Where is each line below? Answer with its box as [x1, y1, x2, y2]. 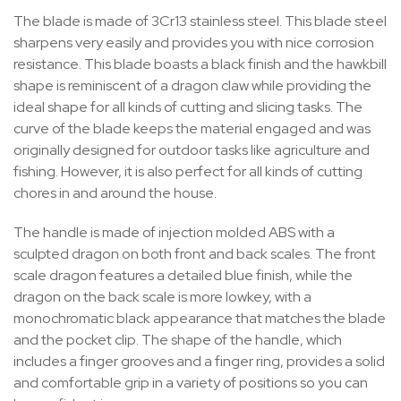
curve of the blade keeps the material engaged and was [13, 118, 371, 138]
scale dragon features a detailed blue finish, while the [13, 265, 353, 285]
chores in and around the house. [13, 183, 219, 202]
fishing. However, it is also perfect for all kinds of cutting [13, 161, 363, 181]
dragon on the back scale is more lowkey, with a [13, 286, 311, 306]
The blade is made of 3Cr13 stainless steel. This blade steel [13, 11, 387, 30]
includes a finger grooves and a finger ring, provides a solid [13, 351, 385, 371]
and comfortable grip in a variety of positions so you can [13, 372, 368, 392]
